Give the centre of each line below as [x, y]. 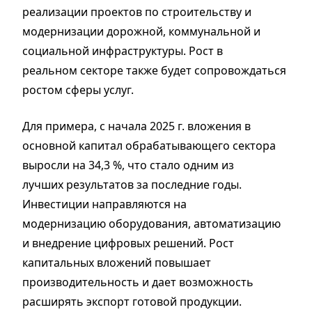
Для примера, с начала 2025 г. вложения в [136, 126]
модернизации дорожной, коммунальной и [141, 32]
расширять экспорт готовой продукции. [132, 302]
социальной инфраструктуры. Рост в [123, 51]
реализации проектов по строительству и [137, 12]
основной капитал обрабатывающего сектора [149, 146]
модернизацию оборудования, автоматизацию [151, 224]
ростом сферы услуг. [78, 90]
